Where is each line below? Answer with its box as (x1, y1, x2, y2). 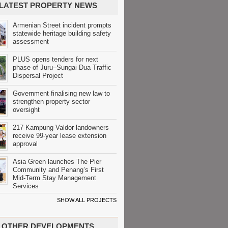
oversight (13, 106, 40, 113)
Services (13, 182, 39, 190)
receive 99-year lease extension (13, 132, 106, 139)
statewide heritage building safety (13, 30, 111, 37)
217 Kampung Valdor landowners (13, 124, 109, 131)
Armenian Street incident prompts (13, 21, 111, 29)
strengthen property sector (13, 98, 90, 105)
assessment (13, 38, 49, 45)
